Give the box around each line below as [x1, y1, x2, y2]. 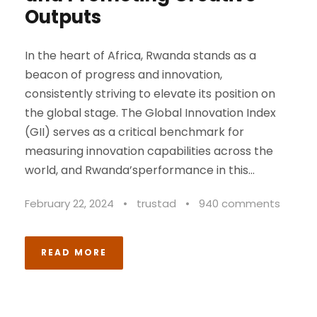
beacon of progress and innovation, [25, 67, 222, 83]
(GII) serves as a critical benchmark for [25, 124, 244, 141]
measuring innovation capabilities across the [25, 143, 273, 160]
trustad [137, 196, 176, 212]
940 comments [199, 196, 280, 212]
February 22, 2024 [25, 196, 114, 212]
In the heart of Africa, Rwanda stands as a [25, 47, 256, 64]
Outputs [25, 4, 101, 30]
